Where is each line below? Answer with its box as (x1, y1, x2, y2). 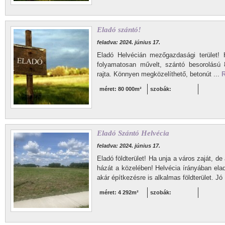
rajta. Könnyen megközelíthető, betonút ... (97, 70, 221, 78)
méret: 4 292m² (99, 189, 139, 195)
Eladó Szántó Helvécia (97, 129, 169, 137)
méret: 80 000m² (99, 86, 142, 92)
